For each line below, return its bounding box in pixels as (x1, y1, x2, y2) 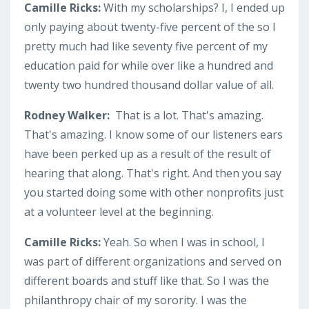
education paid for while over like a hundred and (24, 57, 273, 73)
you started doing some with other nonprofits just (24, 184, 283, 200)
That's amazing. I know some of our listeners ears (24, 126, 283, 142)
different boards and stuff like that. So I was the (24, 272, 269, 288)
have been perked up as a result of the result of (24, 146, 271, 161)
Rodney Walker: (24, 107, 115, 123)
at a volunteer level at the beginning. (24, 203, 214, 219)
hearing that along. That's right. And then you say (24, 165, 281, 181)
